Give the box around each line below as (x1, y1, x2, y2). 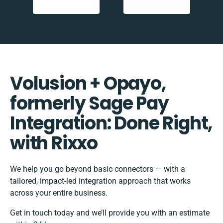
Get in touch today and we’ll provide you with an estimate (10, 208, 210, 218)
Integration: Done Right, (10, 111, 213, 136)
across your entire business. (10, 188, 108, 198)
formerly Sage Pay (10, 91, 169, 116)
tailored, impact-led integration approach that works (10, 176, 191, 186)
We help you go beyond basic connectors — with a (10, 164, 185, 174)
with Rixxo (10, 130, 98, 156)
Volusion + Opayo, (10, 71, 166, 97)
